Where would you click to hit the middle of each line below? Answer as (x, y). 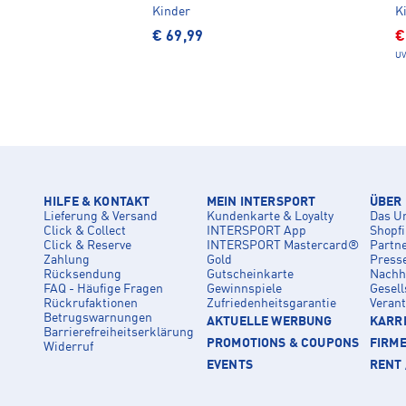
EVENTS (230, 365)
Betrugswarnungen (98, 318)
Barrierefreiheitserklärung (119, 332)
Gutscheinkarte (250, 274)
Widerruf (68, 347)
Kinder (171, 11)
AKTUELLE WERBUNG (270, 321)
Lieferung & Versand (101, 216)
